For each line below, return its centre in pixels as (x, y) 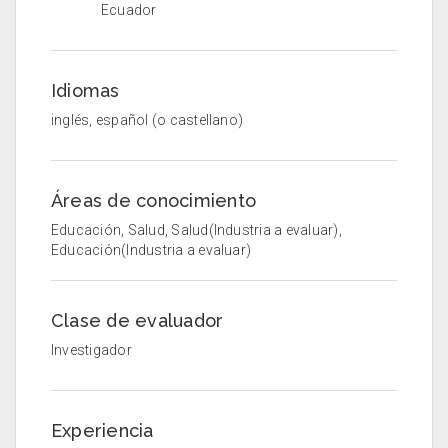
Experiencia (102, 430)
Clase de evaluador (137, 320)
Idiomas (85, 90)
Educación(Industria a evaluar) (151, 249)
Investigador (91, 349)
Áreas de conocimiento (154, 200)
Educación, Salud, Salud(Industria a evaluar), (196, 229)
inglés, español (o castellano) (147, 119)
